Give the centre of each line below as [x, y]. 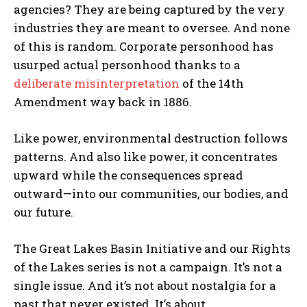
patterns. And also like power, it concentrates [146, 156]
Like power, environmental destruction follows [151, 138]
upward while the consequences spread [128, 175]
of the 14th [213, 83]
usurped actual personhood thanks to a [127, 64]
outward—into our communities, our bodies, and [151, 193]
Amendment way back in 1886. [103, 101]
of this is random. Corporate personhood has [144, 46]
